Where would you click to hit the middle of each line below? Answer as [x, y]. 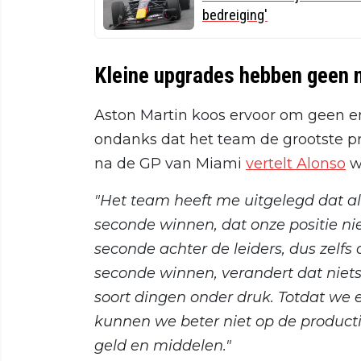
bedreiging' [235, 15]
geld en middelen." [163, 345]
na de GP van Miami [170, 163]
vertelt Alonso [296, 163]
